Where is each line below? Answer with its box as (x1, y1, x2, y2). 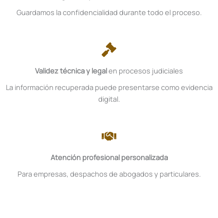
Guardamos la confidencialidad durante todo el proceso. (16, 7, 202, 17)
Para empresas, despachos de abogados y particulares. (17, 169, 201, 179)
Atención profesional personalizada (50, 152, 168, 162)
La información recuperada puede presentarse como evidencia (5, 82, 213, 92)
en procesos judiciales (107, 66, 183, 75)
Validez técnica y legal (35, 66, 107, 75)
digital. (98, 94, 120, 104)
